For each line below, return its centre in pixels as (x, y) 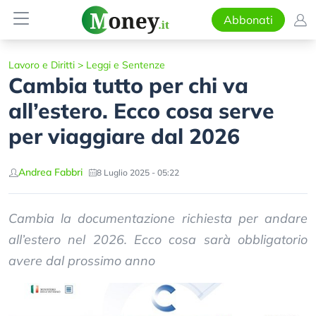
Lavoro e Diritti (42, 65)
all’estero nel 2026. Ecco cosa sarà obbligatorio (158, 239)
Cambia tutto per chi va (128, 85)
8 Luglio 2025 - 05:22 (138, 172)
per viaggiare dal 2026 (124, 136)
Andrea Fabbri (50, 172)
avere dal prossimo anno (82, 261)
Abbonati (248, 20)
